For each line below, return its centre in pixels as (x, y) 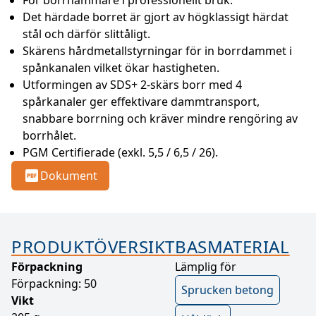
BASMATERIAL (232, 247)
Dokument (69, 176)
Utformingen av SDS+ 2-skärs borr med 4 (132, 85)
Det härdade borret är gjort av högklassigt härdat (156, 17)
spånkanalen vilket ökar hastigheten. (121, 68)
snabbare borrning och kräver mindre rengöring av (160, 119)
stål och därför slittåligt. (86, 34)
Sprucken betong (227, 290)
